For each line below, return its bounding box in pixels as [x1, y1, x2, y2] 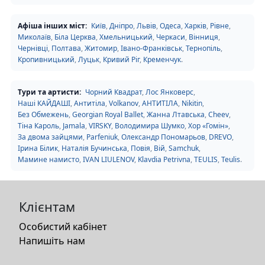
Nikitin [182, 98, 202, 108]
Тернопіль [186, 43, 221, 53]
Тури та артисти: [18, 86, 81, 97]
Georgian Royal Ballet [72, 109, 143, 119]
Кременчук [143, 54, 181, 64]
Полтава [51, 43, 81, 53]
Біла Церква [54, 31, 96, 42]
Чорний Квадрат [85, 86, 142, 97]
